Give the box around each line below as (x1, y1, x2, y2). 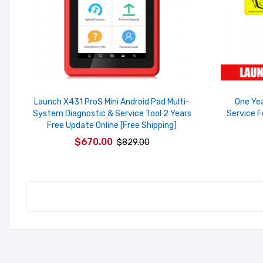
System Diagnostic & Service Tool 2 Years (32, 109, 191, 119)
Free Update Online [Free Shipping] (47, 120, 177, 131)
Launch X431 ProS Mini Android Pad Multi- (34, 97, 190, 107)
